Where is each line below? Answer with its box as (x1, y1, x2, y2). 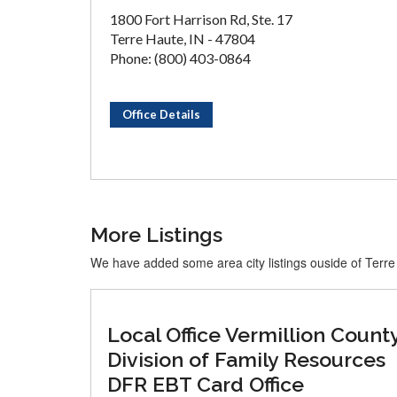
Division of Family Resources (107, 347, 385, 371)
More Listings (90, 222, 222, 246)
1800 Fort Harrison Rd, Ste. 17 (110, 11, 292, 27)
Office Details (122, 107, 200, 121)
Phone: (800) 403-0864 (110, 50, 251, 66)
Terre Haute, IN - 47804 (110, 30, 255, 47)
